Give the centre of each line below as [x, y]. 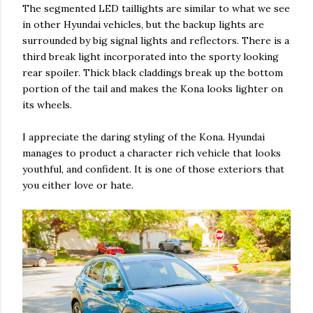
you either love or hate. [78, 185]
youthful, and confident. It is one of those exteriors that [153, 169]
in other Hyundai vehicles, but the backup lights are [143, 25]
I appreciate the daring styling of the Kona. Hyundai [144, 137]
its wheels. [47, 105]
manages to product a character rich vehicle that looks [152, 153]
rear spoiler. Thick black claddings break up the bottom [153, 73]
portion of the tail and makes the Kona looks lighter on [153, 89]
